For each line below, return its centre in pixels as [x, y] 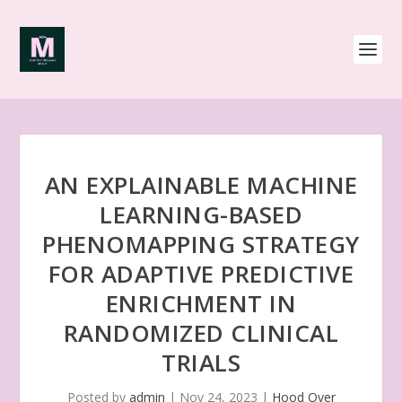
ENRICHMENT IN [201, 303]
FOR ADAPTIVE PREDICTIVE [201, 274]
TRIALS [201, 363]
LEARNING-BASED [201, 214]
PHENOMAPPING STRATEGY [201, 244]
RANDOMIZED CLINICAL [201, 333]
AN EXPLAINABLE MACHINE [201, 185]
